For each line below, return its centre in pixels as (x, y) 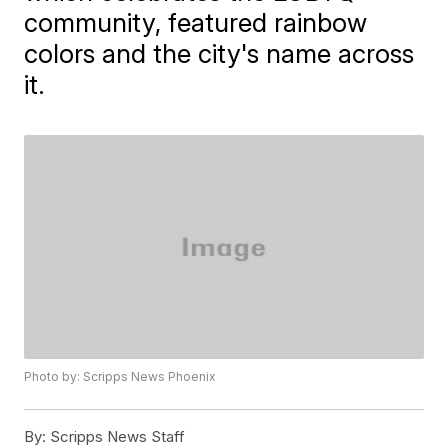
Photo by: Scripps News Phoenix (120, 377)
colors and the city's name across (219, 53)
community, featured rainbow (196, 22)
